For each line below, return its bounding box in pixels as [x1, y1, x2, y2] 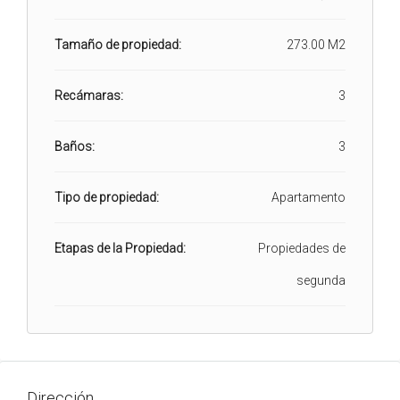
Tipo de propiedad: [54, 190, 159, 204]
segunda [296, 273, 346, 287]
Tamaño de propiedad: [54, 37, 181, 52]
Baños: [54, 139, 95, 154]
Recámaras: [54, 88, 123, 103]
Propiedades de [258, 241, 346, 255]
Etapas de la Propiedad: [54, 241, 186, 255]
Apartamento [271, 190, 346, 204]
